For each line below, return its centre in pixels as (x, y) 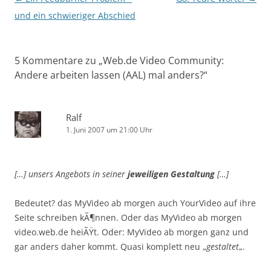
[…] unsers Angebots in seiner (71, 174)
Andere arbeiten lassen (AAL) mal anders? (109, 75)
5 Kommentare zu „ (59, 61)
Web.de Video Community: (163, 61)
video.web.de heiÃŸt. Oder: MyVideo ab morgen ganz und (132, 232)
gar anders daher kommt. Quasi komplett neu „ (110, 247)
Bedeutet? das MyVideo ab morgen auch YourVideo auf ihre (135, 203)
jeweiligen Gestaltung (171, 174)
